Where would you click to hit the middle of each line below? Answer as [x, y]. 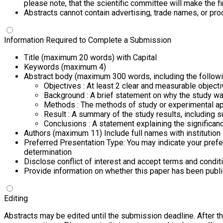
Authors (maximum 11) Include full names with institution [122, 133]
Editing [16, 198]
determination [48, 152]
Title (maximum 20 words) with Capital [90, 57]
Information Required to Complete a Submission [88, 40]
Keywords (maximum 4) [65, 67]
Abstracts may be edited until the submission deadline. [100, 216]
